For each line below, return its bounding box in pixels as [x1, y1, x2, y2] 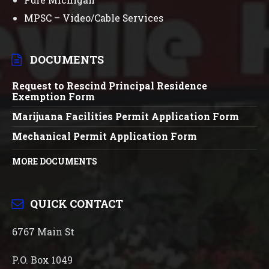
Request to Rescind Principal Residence [12, 79, 207, 92]
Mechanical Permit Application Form [12, 130, 197, 142]
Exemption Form [12, 90, 95, 103]
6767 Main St [12, 225, 74, 238]
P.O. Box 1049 [12, 253, 73, 266]
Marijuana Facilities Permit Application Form [12, 110, 239, 122]
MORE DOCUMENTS [12, 156, 97, 167]
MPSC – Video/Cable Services [24, 11, 163, 24]
